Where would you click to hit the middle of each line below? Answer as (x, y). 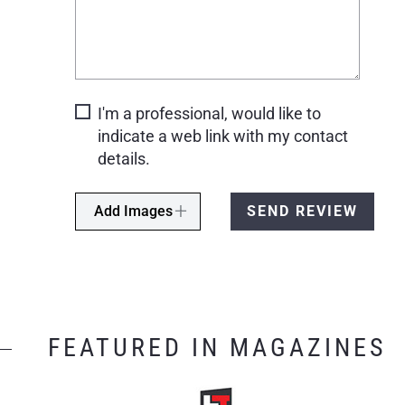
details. (123, 158)
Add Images (135, 211)
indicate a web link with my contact (222, 136)
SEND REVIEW (302, 211)
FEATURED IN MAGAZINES (217, 347)
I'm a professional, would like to (209, 113)
